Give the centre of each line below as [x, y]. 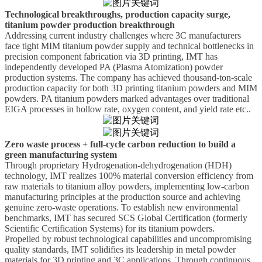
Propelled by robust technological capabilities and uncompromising [128, 239]
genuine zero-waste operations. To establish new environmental [121, 208]
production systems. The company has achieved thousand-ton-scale [128, 78]
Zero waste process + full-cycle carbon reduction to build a [120, 144]
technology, [27, 176]
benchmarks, [29, 218]
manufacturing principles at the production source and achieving [123, 197]
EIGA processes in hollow [54, 109]
